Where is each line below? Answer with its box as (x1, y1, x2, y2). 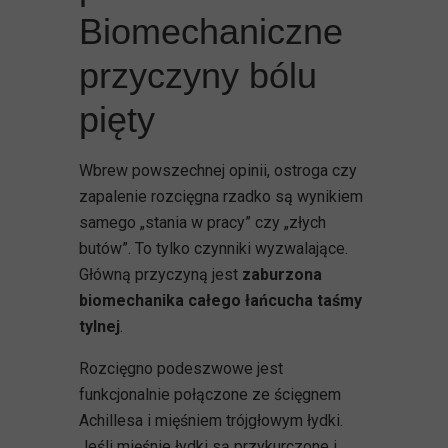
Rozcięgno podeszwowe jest (79, 358, 283, 378)
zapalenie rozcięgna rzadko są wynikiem (79, 186, 363, 206)
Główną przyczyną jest (79, 264, 242, 284)
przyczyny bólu (79, 54, 317, 96)
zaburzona (242, 264, 322, 284)
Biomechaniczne (79, 10, 343, 52)
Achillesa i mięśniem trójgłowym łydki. (79, 410, 343, 430)
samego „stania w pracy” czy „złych (79, 212, 326, 232)
